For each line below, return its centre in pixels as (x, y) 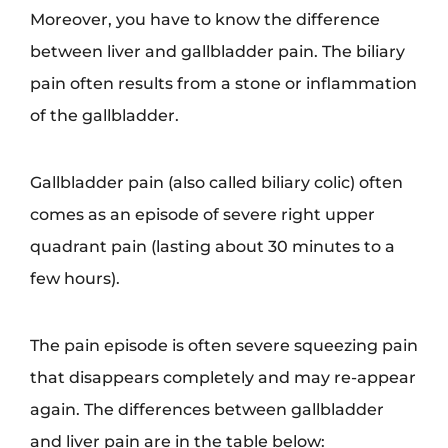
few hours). (75, 278)
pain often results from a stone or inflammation (223, 83)
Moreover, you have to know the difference (205, 19)
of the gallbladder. (104, 115)
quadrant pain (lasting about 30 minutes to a (212, 246)
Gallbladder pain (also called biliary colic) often (216, 182)
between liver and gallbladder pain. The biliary (217, 51)
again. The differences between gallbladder (207, 409)
